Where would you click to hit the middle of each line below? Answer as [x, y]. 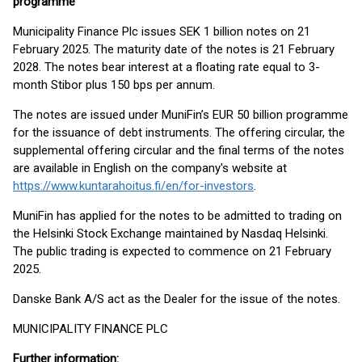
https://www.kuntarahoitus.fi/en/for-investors [133, 186]
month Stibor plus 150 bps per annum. [114, 85]
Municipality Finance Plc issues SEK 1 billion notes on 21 [162, 32]
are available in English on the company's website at [150, 168]
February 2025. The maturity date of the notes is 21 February [174, 49]
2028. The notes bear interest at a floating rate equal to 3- [166, 67]
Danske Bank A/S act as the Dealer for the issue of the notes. [177, 299]
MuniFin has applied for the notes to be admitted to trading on [177, 216]
